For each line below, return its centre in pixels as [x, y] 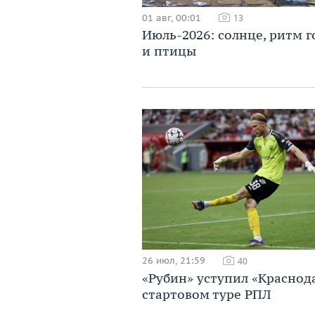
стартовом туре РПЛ [207, 294]
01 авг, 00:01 [172, 18]
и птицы [169, 51]
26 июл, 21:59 [174, 261]
